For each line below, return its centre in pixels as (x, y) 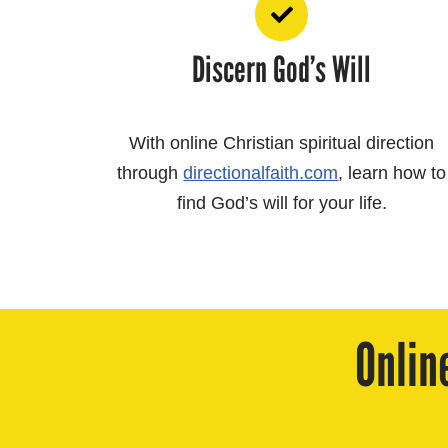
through (150, 173)
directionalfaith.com (261, 173)
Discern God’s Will (282, 70)
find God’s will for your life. (281, 203)
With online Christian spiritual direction (282, 143)
